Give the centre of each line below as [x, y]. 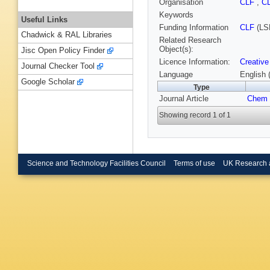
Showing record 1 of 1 [195, 115]
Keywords [176, 15]
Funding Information [194, 28]
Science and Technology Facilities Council [96, 163]
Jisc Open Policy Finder [63, 51]
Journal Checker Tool [58, 66]
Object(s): [176, 49]
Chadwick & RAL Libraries [67, 35]
